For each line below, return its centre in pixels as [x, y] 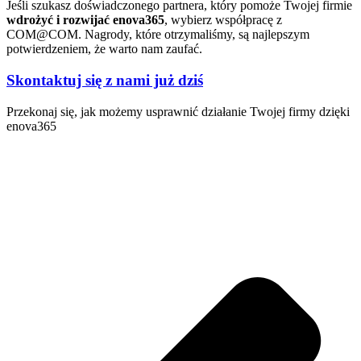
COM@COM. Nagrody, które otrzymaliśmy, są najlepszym [158, 35]
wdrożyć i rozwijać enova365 [85, 20]
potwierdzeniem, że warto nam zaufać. [104, 49]
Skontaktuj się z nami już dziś [105, 81]
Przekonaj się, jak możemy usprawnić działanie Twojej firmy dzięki [178, 111]
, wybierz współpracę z [223, 20]
